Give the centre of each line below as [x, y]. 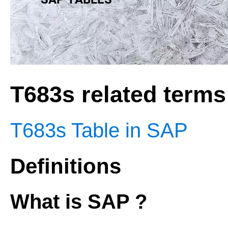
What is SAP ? [79, 202]
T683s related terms [118, 94]
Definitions [66, 166]
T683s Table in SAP [99, 131]
